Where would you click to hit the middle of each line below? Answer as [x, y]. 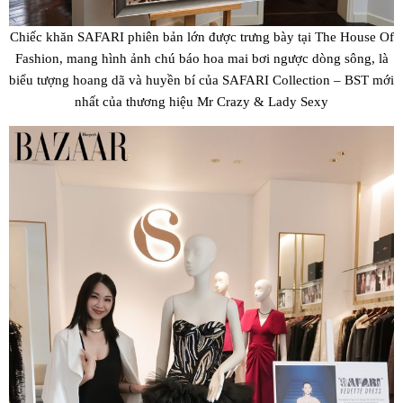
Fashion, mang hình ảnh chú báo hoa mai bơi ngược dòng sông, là [201, 58]
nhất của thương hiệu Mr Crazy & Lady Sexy [201, 102]
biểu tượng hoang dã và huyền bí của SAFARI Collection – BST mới [201, 80]
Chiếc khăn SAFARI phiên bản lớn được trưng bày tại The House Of [201, 37]
